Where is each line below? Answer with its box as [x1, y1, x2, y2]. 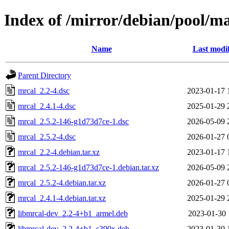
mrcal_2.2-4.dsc [18, 86, 70, 95]
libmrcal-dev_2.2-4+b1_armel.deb [18, 209, 128, 218]
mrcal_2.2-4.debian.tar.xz [18, 147, 100, 156]
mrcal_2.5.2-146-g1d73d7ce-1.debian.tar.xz [18, 163, 159, 172]
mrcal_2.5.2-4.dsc [18, 132, 76, 141]
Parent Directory [18, 71, 71, 80]
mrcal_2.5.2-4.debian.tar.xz [18, 178, 106, 187]
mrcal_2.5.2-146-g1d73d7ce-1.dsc [18, 117, 129, 126]
